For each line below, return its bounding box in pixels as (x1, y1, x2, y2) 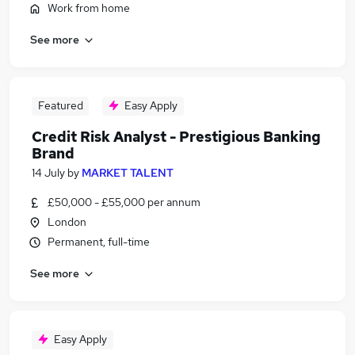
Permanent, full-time (48, 235, 150, 249)
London (48, 215, 86, 229)
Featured (37, 98, 83, 113)
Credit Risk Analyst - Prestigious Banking (32, 128, 321, 146)
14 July (32, 166, 65, 180)
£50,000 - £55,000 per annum (48, 195, 200, 209)
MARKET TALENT (82, 166, 174, 180)
